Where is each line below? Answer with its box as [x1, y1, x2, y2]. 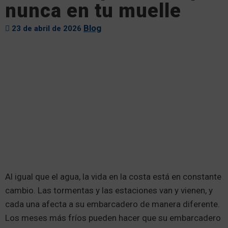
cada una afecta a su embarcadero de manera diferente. [5, 199, 220, 209]
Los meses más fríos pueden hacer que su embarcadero [5, 213, 221, 223]
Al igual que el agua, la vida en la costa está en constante [5, 172, 221, 182]
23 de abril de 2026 [10, 24, 83, 33]
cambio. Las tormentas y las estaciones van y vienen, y [5, 185, 213, 195]
